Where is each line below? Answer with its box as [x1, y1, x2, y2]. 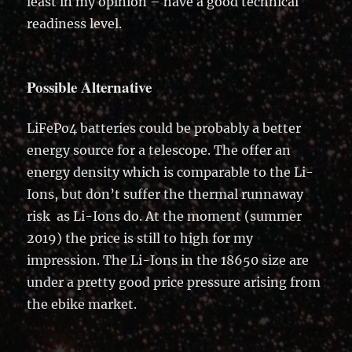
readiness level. [27, 15, 123, 31]
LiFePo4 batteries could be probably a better [27, 119, 302, 136]
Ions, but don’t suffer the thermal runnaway [27, 185, 304, 202]
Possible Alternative [27, 75, 152, 97]
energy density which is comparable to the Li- [27, 163, 314, 180]
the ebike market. [27, 295, 137, 312]
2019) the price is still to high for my [27, 229, 254, 246]
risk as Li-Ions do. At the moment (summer [27, 207, 302, 224]
